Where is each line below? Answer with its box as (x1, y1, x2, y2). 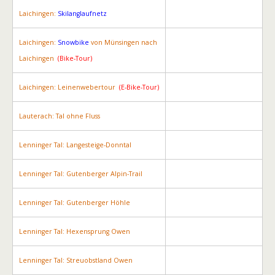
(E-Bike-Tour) (117, 83, 159, 91)
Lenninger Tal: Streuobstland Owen (19, 256, 133, 265)
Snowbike (58, 38, 91, 47)
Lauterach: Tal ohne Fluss (19, 112, 100, 120)
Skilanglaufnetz (58, 9, 107, 18)
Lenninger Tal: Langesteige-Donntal (19, 141, 131, 149)
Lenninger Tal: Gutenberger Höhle (19, 198, 130, 207)
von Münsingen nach (91, 38, 157, 47)
